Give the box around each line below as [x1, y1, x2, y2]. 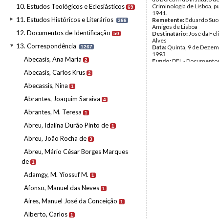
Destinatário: [152, 30, 189, 37]
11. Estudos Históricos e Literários [16, 16, 113, 23]
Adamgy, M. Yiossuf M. [24, 171, 88, 178]
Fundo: [152, 57, 172, 65]
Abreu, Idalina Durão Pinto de [24, 121, 109, 129]
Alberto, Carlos [24, 210, 67, 218]
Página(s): [152, 78, 179, 85]
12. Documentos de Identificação [16, 29, 110, 37]
